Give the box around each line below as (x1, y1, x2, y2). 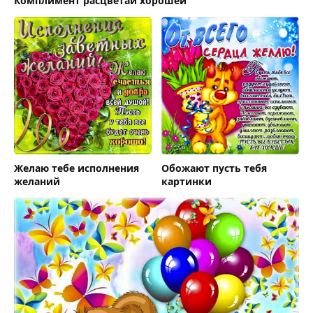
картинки (161, 175, 212, 188)
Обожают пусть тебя (161, 161, 267, 175)
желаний (14, 175, 60, 188)
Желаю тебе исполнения (14, 161, 139, 175)
